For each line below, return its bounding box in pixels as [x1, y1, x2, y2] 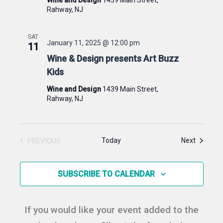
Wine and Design [46, 85, 103, 93]
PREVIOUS [27, 136, 61, 145]
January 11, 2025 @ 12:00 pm [46, 38, 140, 47]
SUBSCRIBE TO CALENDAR [57, 169, 155, 179]
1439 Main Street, [102, 85, 158, 93]
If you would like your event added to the [24, 204, 199, 216]
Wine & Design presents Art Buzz [46, 53, 179, 64]
